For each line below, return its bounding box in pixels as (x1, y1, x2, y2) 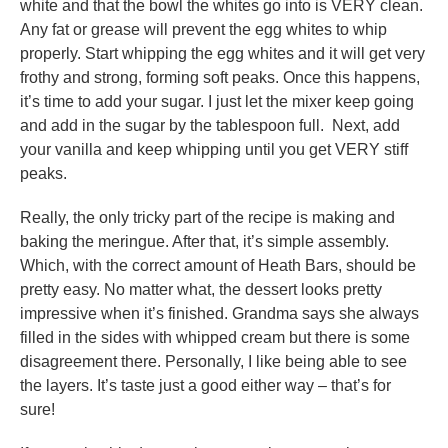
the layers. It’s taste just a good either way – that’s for (20, 377, 391, 395)
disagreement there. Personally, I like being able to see (20, 353, 407, 371)
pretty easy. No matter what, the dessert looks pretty (20, 281, 382, 299)
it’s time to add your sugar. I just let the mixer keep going (20, 93, 414, 111)
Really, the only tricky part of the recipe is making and (20, 209, 395, 227)
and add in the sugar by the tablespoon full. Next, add (20, 117, 400, 135)
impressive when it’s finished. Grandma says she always (20, 305, 419, 323)
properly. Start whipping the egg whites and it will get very (20, 45, 425, 63)
